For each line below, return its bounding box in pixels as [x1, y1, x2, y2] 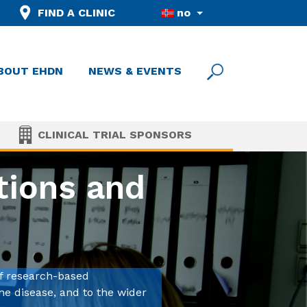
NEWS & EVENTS [88, 64, 182, 78]
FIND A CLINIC [38, 5, 116, 19]
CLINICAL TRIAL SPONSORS [37, 127, 192, 141]
